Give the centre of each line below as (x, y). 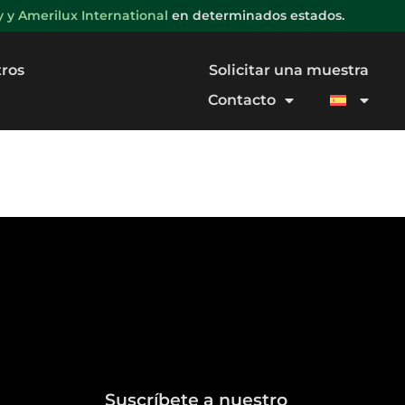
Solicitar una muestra (289, 70)
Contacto (242, 100)
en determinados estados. (256, 15)
